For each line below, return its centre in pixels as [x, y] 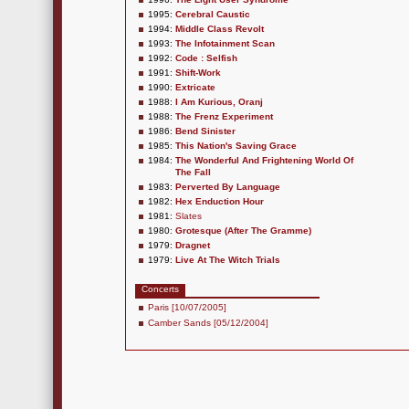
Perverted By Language [228, 187]
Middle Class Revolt [220, 29]
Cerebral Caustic [213, 14]
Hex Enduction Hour [220, 201]
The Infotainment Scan [225, 43]
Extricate [195, 87]
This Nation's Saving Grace [236, 146]
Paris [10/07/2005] [187, 307]
